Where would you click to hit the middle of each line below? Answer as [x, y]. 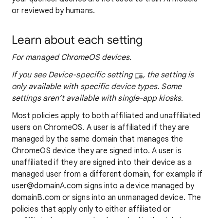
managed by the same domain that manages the [98, 139]
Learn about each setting [77, 40]
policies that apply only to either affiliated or [91, 209]
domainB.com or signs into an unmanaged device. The [106, 198]
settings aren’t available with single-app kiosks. [97, 98]
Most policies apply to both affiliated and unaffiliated [106, 116]
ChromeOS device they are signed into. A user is [97, 151]
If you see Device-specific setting [73, 75]
